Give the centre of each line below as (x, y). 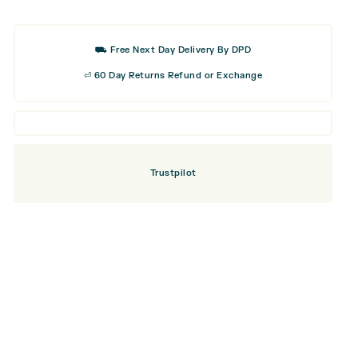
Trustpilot (173, 173)
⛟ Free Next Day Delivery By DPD (173, 50)
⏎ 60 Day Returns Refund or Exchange (173, 75)
